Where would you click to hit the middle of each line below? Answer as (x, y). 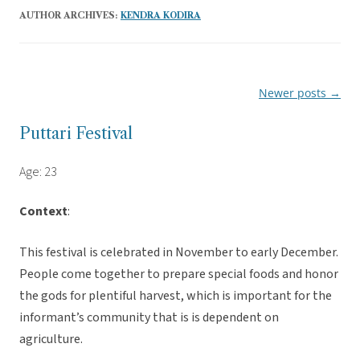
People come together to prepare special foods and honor (179, 274)
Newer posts (294, 93)
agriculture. (51, 340)
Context (43, 212)
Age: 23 (38, 172)
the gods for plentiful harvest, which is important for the (176, 296)
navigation (47, 116)
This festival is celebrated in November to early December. (179, 253)
